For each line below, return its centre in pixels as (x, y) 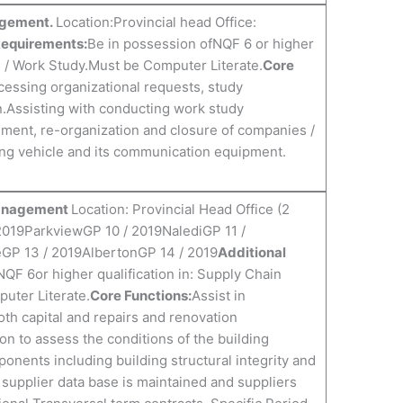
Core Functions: (140, 296)
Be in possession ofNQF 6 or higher (200, 44)
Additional (251, 253)
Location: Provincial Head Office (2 (180, 210)
